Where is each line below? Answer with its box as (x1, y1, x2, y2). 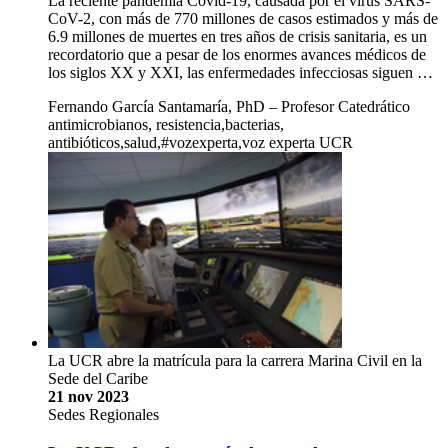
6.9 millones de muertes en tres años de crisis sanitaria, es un (48, 28, 427, 46)
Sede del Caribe (48, 370, 148, 388)
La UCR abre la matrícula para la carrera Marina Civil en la (48, 352, 422, 370)
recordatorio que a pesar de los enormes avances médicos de (48, 46, 426, 64)
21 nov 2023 (48, 388, 129, 406)
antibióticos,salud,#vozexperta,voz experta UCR (48, 134, 353, 152)
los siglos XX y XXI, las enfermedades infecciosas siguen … (48, 64, 433, 82)
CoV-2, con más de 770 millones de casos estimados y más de (48, 10, 438, 28)
